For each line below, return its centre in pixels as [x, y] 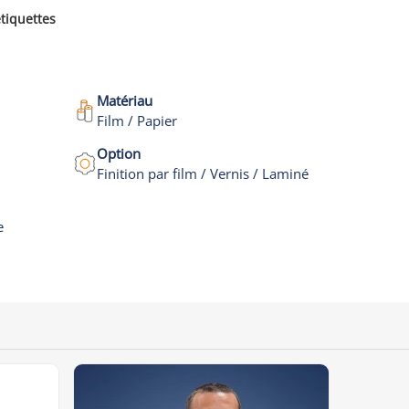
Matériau [124, 100]
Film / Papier [136, 121]
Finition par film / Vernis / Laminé [202, 173]
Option [118, 153]
